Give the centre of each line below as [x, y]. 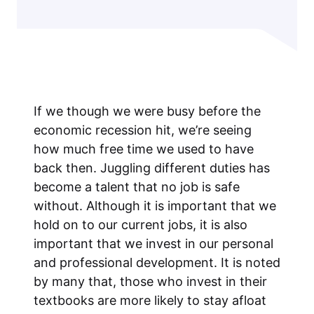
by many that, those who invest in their [150, 282]
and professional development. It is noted [157, 263]
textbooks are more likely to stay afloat [150, 301]
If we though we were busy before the [147, 111]
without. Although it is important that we [155, 206]
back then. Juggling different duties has [152, 168]
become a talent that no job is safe [137, 187]
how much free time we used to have [144, 149]
